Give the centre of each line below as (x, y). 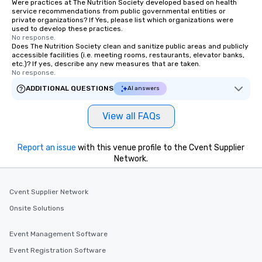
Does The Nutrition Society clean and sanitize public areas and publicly (130, 46)
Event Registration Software (58, 250)
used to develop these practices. (67, 29)
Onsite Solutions (37, 208)
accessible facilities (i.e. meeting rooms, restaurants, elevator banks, (128, 55)
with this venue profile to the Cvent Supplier (160, 148)
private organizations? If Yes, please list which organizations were (123, 20)
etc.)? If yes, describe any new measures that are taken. (106, 64)
